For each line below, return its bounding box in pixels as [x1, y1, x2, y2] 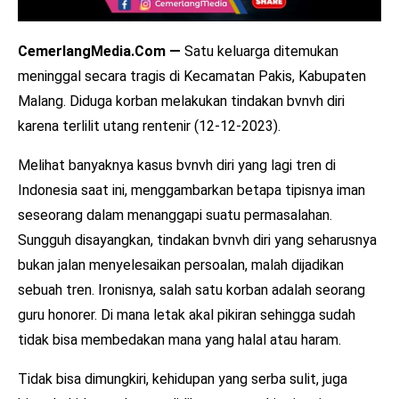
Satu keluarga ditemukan [181, 42, 338, 60]
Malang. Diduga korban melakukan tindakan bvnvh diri [18, 92, 345, 110]
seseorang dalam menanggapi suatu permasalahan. [18, 206, 332, 224]
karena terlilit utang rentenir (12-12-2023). [18, 117, 281, 134]
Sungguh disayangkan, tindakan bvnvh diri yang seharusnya [18, 231, 377, 248]
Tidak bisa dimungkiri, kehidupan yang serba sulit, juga [18, 370, 347, 387]
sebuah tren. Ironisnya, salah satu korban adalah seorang [18, 281, 365, 298]
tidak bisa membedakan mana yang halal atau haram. [18, 330, 341, 348]
